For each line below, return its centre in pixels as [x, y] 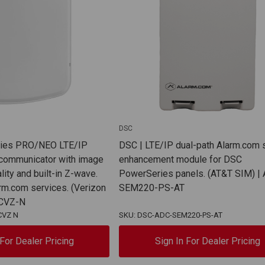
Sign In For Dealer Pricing [207, 241]
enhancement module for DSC [181, 159]
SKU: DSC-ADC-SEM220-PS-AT [171, 215]
